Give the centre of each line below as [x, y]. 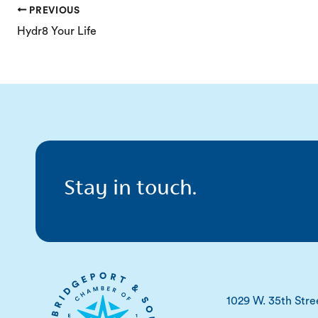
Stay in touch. [130, 188]
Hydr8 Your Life [57, 31]
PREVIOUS [53, 10]
